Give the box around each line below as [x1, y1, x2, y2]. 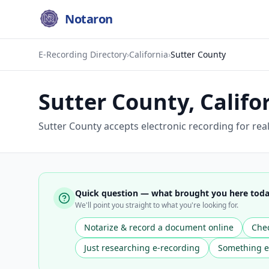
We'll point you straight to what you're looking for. [75, 200, 238, 210]
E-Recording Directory [38, 49, 127, 60]
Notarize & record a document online [84, 222, 234, 233]
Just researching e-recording [84, 242, 200, 253]
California [129, 49, 168, 60]
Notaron [65, 11, 113, 27]
